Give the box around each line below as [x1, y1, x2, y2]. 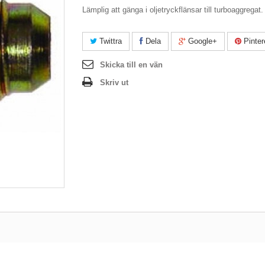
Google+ [186, 37, 217, 46]
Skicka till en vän [100, 60, 163, 69]
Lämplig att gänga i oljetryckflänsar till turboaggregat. [82, 5, 263, 14]
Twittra [97, 37, 122, 46]
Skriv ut [100, 78, 128, 87]
